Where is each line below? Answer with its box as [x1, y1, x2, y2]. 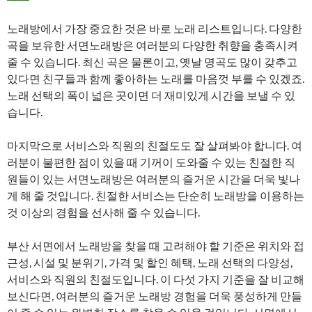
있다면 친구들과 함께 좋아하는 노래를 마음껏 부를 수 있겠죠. [7, 72, 304, 85]
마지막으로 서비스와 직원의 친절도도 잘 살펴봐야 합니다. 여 [7, 139, 302, 152]
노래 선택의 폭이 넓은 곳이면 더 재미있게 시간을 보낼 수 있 [7, 88, 295, 102]
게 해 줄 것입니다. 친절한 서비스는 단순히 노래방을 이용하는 [7, 189, 304, 202]
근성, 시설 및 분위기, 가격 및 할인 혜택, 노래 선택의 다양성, [7, 256, 292, 269]
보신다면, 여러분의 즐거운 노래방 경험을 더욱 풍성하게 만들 [7, 289, 302, 302]
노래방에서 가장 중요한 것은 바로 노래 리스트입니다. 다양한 [7, 22, 302, 35]
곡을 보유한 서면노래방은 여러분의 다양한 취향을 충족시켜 [7, 38, 298, 52]
